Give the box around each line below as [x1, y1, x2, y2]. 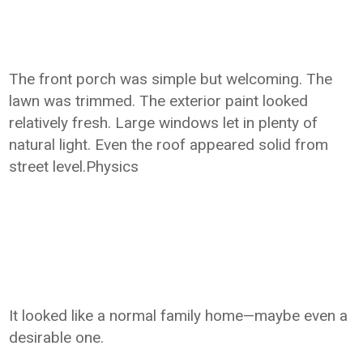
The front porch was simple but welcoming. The [9, 70, 333, 88]
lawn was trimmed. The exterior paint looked [9, 92, 309, 110]
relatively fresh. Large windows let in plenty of [9, 113, 318, 132]
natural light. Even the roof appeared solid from [9, 135, 329, 154]
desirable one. [9, 328, 105, 347]
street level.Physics [9, 157, 139, 176]
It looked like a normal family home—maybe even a [9, 306, 348, 325]
